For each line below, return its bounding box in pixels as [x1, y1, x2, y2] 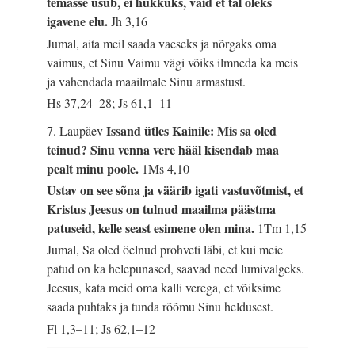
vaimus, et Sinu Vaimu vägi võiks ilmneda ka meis [47, 53, 299, 71]
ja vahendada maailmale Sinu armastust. [47, 72, 246, 90]
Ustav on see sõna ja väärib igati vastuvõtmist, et [47, 181, 304, 200]
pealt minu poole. [47, 159, 143, 178]
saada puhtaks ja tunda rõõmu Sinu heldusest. [47, 298, 274, 315]
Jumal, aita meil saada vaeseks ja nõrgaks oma [47, 34, 277, 52]
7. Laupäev [47, 122, 107, 139]
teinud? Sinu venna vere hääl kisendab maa [47, 140, 280, 159]
